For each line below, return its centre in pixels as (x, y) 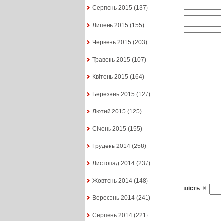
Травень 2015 (111, 60)
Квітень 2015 (110, 77)
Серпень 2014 (112, 215)
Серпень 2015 (112, 8)
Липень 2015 (110, 25)
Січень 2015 (109, 129)
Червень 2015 (111, 43)
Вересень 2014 (113, 198)
